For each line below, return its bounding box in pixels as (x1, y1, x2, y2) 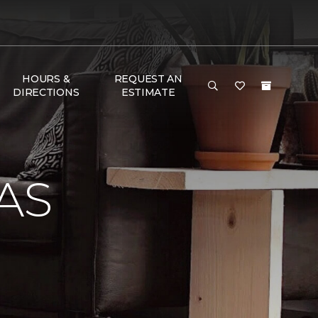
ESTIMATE (121, 86, 175, 99)
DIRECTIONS (13, 86, 79, 99)
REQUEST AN (114, 72, 182, 85)
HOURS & (22, 72, 70, 85)
